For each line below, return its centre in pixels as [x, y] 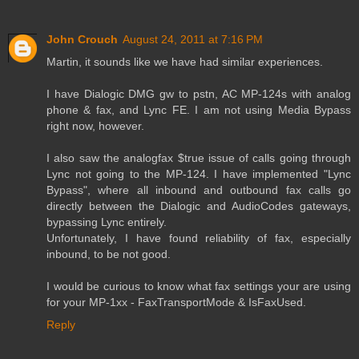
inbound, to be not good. [109, 254]
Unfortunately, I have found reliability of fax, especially [199, 238]
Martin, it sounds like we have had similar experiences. [185, 62]
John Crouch [82, 40]
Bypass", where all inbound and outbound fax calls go [199, 190]
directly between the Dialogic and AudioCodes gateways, [199, 206]
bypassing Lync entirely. [107, 222]
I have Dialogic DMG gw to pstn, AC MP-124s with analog [199, 94]
